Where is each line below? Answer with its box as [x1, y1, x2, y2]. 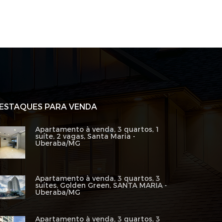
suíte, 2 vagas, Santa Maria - [35, 132, 135, 141]
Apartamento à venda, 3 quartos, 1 [35, 125, 160, 134]
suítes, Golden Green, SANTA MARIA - [35, 180, 167, 190]
